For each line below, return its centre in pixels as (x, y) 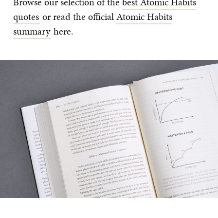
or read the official (78, 16)
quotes (26, 16)
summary (32, 31)
